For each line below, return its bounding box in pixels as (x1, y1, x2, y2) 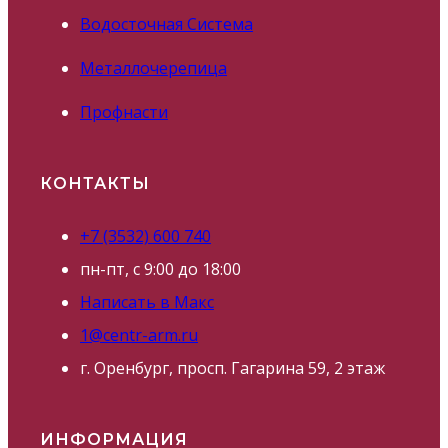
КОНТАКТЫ (40, 174, 150, 194)
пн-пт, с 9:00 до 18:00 (80, 258, 241, 281)
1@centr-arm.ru (80, 324, 198, 347)
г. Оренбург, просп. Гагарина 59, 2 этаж (80, 357, 385, 380)
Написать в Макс (80, 291, 214, 314)
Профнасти (80, 101, 168, 124)
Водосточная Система (80, 13, 253, 36)
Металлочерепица (80, 57, 227, 80)
